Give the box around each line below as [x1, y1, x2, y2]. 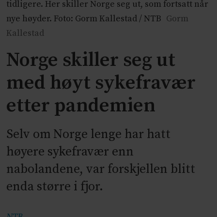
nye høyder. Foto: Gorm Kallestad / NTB [6, 13, 162, 24]
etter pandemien [6, 93, 156, 118]
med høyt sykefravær [6, 71, 196, 95]
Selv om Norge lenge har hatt [6, 126, 171, 142]
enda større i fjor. [6, 178, 104, 195]
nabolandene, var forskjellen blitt [6, 161, 196, 177]
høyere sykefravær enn [6, 143, 134, 160]
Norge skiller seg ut [6, 48, 176, 73]
